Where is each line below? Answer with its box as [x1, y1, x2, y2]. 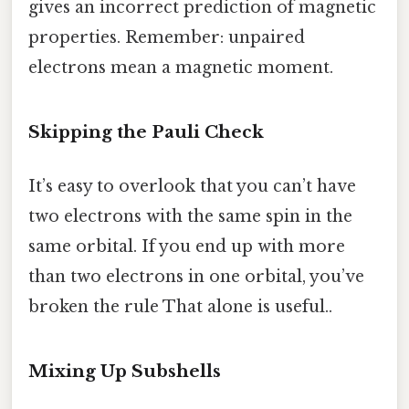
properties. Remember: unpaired [28, 27, 305, 48]
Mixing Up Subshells [28, 360, 221, 382]
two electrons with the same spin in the [28, 206, 352, 227]
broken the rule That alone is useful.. [28, 297, 332, 318]
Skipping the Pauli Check [28, 121, 264, 142]
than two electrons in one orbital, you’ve [28, 267, 364, 288]
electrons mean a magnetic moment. [28, 58, 333, 79]
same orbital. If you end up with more [28, 236, 345, 257]
